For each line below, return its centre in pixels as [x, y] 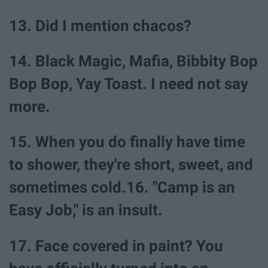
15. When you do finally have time [127, 142]
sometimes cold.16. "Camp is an [122, 188]
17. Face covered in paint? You [116, 246]
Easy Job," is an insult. [86, 210]
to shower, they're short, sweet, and [131, 165]
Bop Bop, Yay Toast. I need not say [129, 84]
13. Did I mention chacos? [100, 26]
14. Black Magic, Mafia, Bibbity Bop [133, 61]
